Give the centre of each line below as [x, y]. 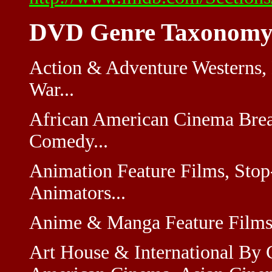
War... [52, 89]
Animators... [77, 192]
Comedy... [69, 141]
